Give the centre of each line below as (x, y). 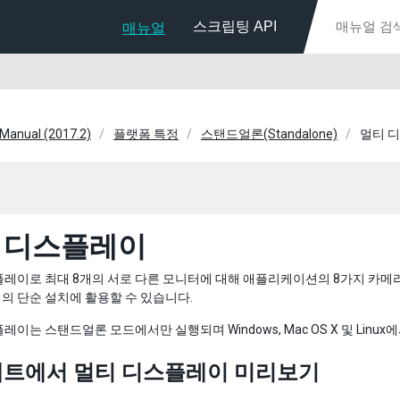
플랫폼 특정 (146, 134)
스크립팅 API (235, 26)
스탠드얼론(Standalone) (269, 134)
